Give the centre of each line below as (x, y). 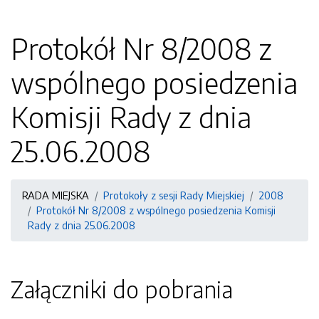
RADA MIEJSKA (56, 195)
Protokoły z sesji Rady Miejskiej (174, 195)
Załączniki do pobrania (122, 289)
